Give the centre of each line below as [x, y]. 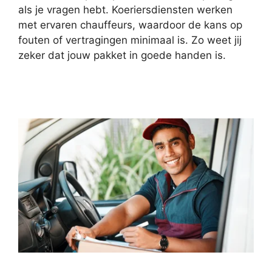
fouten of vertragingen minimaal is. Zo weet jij [130, 40]
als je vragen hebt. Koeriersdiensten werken [125, 10]
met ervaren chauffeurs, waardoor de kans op [130, 25]
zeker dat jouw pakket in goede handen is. [122, 56]
